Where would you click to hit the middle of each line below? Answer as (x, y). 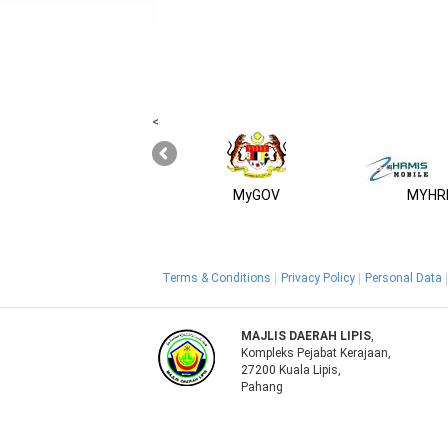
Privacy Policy (318, 278)
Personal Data (403, 278)
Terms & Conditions (216, 278)
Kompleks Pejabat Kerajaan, (316, 353)
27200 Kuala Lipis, (291, 370)
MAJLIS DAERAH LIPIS (306, 336)
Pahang (262, 387)
